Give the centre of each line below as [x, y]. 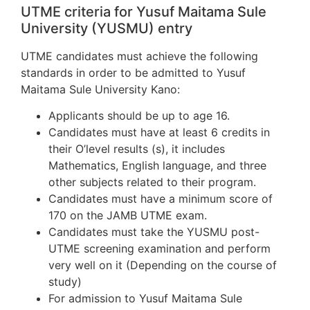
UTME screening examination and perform [159, 249]
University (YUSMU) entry [107, 28]
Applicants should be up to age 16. [139, 116]
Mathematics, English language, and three [157, 166]
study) [65, 282]
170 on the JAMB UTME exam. [128, 216]
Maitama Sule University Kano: [100, 89]
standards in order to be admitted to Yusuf [133, 72]
